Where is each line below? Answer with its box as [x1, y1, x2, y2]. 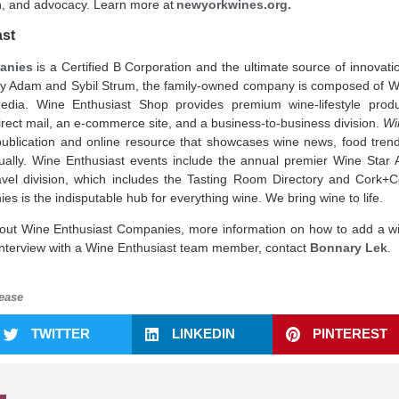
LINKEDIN [172, 326, 235, 342]
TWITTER [31, 326, 90, 342]
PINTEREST [313, 326, 387, 342]
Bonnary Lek [310, 240, 387, 256]
